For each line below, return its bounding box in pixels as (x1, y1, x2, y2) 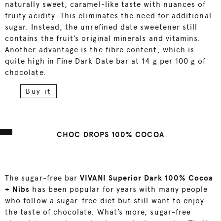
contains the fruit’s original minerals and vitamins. (5, 34, 201, 43)
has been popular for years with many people (30, 185, 208, 194)
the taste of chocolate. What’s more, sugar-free (5, 208, 191, 217)
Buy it (26, 87, 52, 96)
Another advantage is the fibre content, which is (5, 45, 195, 55)
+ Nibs (5, 185, 30, 194)
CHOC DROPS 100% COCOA (57, 130, 164, 140)
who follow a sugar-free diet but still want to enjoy (5, 196, 205, 206)
